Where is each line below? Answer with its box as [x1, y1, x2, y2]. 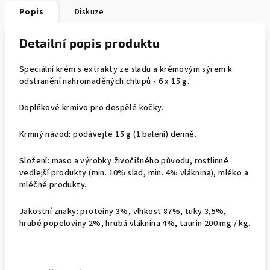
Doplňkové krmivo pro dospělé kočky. [19, 102, 163, 114]
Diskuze [75, 6, 104, 18]
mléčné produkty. [19, 179, 87, 191]
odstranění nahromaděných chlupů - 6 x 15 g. [19, 75, 190, 87]
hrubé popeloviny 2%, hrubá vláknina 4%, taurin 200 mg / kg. [19, 218, 251, 230]
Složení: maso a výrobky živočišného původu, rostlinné [19, 155, 229, 167]
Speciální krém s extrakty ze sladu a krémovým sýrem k [19, 63, 233, 75]
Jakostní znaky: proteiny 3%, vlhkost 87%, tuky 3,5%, [19, 206, 227, 218]
